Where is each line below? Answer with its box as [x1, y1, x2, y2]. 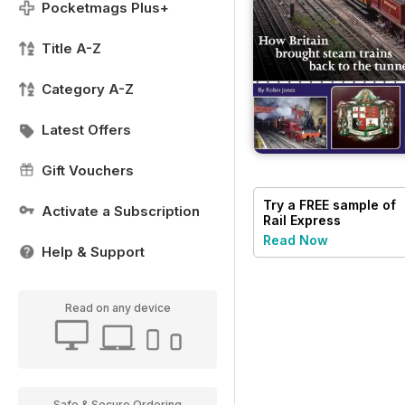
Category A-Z [42, 80, 134, 98]
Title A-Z [42, 40, 101, 57]
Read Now [263, 231, 328, 248]
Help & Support [42, 243, 145, 260]
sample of [329, 196, 396, 212]
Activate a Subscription [42, 202, 200, 220]
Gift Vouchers [42, 162, 134, 179]
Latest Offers [42, 121, 131, 138]
